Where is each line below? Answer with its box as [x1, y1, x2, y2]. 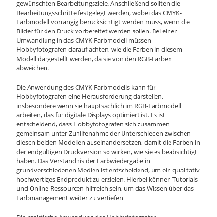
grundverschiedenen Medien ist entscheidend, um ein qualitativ [16, 165, 200, 174]
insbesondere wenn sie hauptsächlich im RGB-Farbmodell [16, 101, 182, 110]
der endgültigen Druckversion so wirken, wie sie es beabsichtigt [16, 147, 198, 156]
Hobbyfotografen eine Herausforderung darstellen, [16, 92, 164, 101]
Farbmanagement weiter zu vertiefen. [16, 193, 125, 202]
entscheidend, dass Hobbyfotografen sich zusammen [16, 119, 170, 128]
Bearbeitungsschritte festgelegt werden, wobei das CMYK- [16, 8, 182, 17]
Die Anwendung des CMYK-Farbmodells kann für [16, 82, 156, 92]
